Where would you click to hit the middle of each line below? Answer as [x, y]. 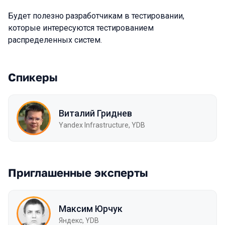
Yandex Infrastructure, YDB [102, 125]
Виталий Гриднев [95, 113]
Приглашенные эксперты [78, 173]
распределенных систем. [55, 40]
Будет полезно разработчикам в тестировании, [96, 16]
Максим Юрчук [91, 208]
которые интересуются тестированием [81, 28]
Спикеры [33, 77]
